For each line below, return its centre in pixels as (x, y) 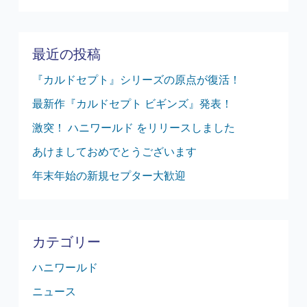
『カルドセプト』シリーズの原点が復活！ (136, 79)
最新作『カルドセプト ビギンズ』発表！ (132, 103)
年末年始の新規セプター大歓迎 (109, 175)
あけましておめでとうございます (114, 151)
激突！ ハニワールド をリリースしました (133, 127)
